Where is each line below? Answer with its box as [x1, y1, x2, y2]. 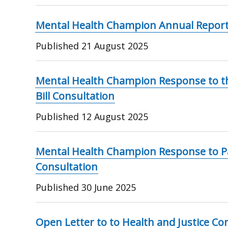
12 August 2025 [81, 110, 149, 123]
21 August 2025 [81, 39, 149, 52]
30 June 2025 [81, 181, 136, 193]
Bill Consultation [36, 89, 115, 103]
